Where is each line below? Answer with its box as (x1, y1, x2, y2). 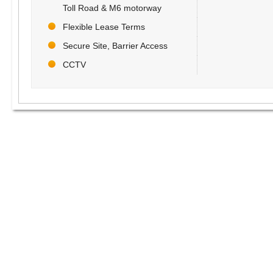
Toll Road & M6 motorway (62, 3, 161, 13)
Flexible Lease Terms (62, 22, 145, 32)
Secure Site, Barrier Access (62, 41, 168, 51)
